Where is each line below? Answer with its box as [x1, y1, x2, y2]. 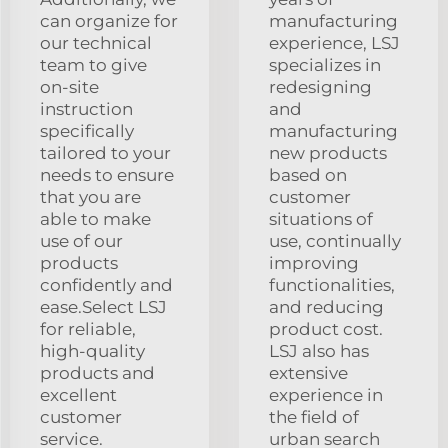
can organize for [40, 10, 178, 31]
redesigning [269, 76, 372, 97]
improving [269, 252, 359, 273]
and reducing [269, 296, 384, 317]
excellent [40, 384, 117, 405]
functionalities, [269, 274, 395, 295]
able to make [40, 208, 151, 229]
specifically [40, 120, 134, 141]
